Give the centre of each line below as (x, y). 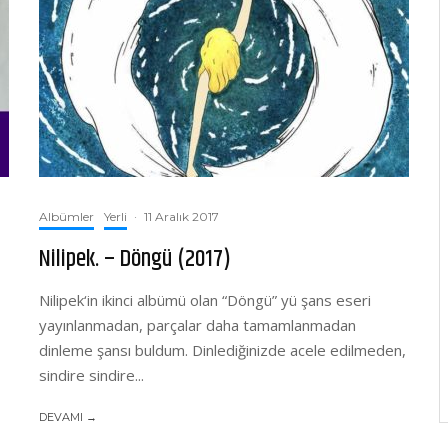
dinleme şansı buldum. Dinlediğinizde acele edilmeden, (222, 350)
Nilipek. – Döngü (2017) (135, 259)
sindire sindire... (91, 375)
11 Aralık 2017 (181, 216)
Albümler (66, 216)
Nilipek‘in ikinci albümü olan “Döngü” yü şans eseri (205, 300)
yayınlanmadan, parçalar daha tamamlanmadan (197, 325)
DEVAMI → (68, 417)
